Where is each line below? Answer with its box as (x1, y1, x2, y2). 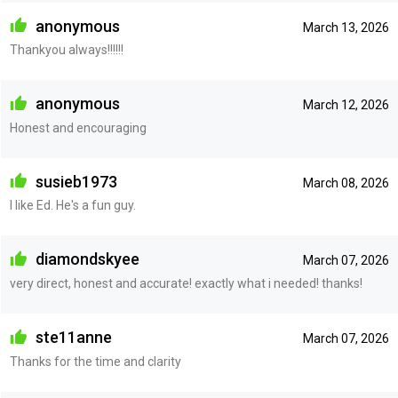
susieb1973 (31, 171, 117, 191)
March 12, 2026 (302, 98, 389, 113)
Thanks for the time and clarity (9, 354, 181, 369)
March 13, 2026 (302, 20, 389, 35)
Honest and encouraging (9, 120, 147, 135)
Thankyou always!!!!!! (9, 43, 123, 58)
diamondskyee (31, 250, 139, 269)
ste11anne (31, 327, 112, 346)
